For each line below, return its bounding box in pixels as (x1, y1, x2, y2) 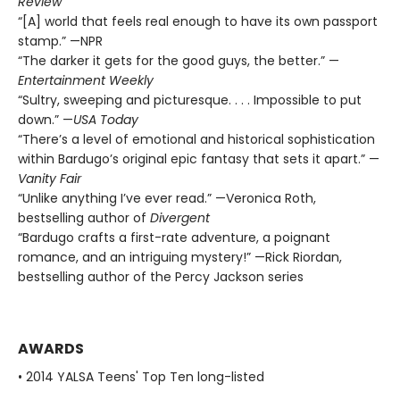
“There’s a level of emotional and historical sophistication (18, 130, 375, 148)
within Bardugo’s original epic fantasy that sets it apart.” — (18, 150, 379, 168)
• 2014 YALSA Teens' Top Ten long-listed (18, 368, 264, 386)
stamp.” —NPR (18, 32, 103, 50)
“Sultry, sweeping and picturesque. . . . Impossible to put (18, 91, 362, 109)
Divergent (150, 209, 210, 227)
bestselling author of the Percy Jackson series (18, 268, 304, 286)
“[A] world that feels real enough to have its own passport (18, 12, 378, 30)
